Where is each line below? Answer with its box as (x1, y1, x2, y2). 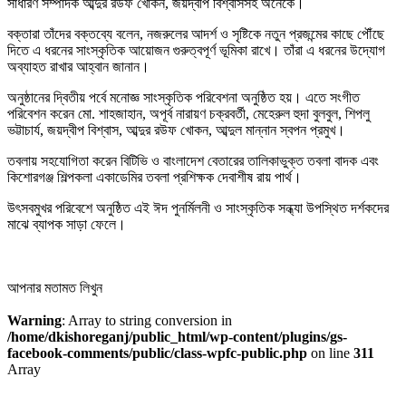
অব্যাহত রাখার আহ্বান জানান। (7, 58, 150, 74)
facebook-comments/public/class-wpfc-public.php (7, 344, 307, 361)
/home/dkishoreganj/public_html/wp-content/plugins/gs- (7, 328, 347, 344)
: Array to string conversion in (62, 312, 232, 328)
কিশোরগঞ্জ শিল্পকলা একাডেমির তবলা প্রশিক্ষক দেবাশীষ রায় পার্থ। (7, 169, 302, 185)
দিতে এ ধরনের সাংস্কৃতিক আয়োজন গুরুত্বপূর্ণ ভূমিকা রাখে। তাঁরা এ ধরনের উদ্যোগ (7, 42, 385, 58)
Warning (7, 312, 62, 328)
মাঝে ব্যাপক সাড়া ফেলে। (7, 216, 126, 232)
